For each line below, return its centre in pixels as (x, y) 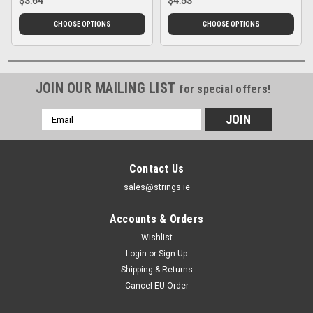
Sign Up (173, 254)
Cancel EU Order (156, 286)
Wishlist (156, 238)
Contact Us (156, 169)
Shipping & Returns (156, 270)
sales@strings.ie (156, 188)
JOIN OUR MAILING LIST (107, 88)
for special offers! (225, 89)
